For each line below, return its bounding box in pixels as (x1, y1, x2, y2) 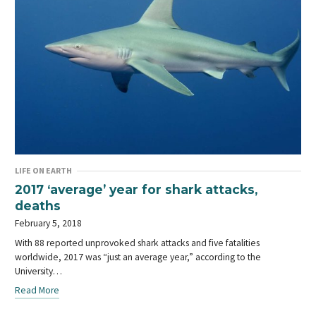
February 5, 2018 (15, 217, 83, 229)
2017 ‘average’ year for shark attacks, (15, 181, 258, 197)
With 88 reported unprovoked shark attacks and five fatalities (15, 236, 260, 249)
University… (15, 265, 63, 277)
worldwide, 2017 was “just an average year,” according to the (15, 250, 262, 263)
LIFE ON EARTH (15, 164, 73, 176)
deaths (15, 197, 61, 213)
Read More (15, 284, 60, 296)
